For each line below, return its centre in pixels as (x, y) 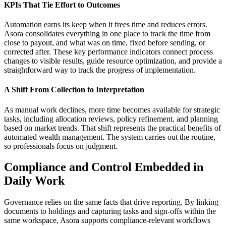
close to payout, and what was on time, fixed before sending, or (105, 43)
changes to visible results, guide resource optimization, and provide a (113, 61)
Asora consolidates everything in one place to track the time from (107, 34)
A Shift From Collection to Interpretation (74, 90)
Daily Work (34, 181)
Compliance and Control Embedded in (104, 167)
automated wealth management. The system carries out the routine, (110, 137)
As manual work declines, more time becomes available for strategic (112, 109)
